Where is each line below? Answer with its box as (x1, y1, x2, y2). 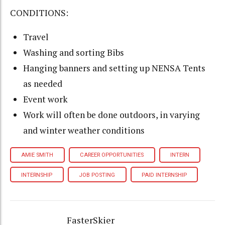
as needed (23, 78, 63, 90)
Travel (23, 31, 49, 43)
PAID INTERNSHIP (141, 171, 187, 178)
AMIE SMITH (21, 152, 54, 159)
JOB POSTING (79, 171, 116, 178)
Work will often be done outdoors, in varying (23, 109, 200, 121)
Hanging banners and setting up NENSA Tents (23, 62, 206, 74)
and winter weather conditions (23, 125, 145, 137)
